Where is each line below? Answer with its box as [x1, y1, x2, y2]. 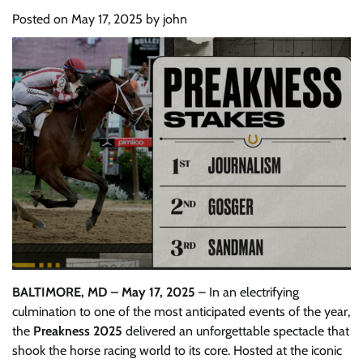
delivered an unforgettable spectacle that [122, 323, 349, 340]
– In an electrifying [195, 284, 299, 301]
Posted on [12, 11, 71, 27]
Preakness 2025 [33, 323, 122, 340]
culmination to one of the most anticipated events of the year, [12, 304, 350, 320]
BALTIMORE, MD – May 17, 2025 [12, 284, 195, 301]
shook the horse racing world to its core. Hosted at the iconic [12, 343, 342, 359]
